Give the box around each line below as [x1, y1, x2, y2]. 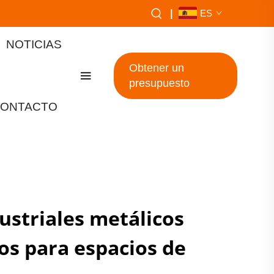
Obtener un [128, 62, 184, 74]
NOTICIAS [6, 38, 62, 51]
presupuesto [128, 77, 190, 89]
